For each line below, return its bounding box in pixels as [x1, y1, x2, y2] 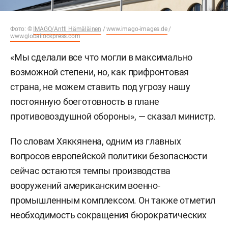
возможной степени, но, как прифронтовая [10, 66, 189, 77]
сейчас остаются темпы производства [10, 165, 171, 176]
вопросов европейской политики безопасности [10, 150, 207, 161]
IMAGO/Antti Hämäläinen [33, 25, 102, 33]
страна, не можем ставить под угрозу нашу [10, 81, 190, 92]
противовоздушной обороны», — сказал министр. [10, 110, 216, 122]
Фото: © [10, 25, 34, 33]
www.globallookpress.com [10, 32, 80, 40]
